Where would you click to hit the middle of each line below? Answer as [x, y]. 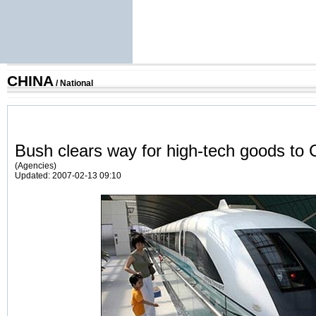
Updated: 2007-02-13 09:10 [68, 175]
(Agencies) [36, 165]
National [77, 83]
